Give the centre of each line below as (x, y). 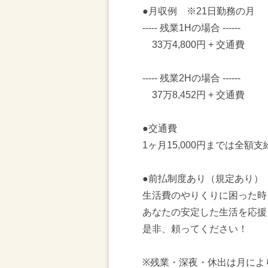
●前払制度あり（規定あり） (203, 179)
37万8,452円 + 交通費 (194, 95)
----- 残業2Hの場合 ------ (191, 78)
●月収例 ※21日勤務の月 (199, 11)
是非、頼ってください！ (195, 229)
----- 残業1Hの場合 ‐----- (191, 28)
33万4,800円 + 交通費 (194, 45)
